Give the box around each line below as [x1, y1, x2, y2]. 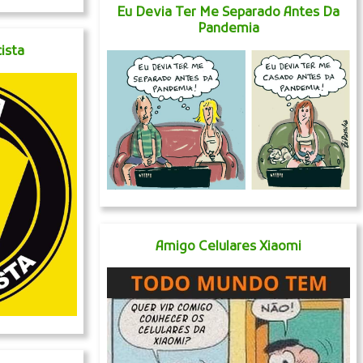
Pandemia [197, 21, 259, 38]
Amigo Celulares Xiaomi [155, 238, 301, 255]
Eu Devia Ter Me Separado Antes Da [117, 5, 340, 22]
